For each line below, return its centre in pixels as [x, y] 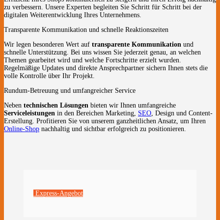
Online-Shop [22, 129]
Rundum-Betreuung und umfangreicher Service [70, 90]
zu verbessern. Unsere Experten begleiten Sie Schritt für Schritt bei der [103, 7]
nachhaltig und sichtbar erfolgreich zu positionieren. [113, 129]
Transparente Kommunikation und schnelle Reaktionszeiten [86, 29]
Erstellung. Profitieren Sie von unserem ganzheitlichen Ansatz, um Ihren [105, 121]
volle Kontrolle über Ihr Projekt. [49, 76]
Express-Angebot [58, 193]
